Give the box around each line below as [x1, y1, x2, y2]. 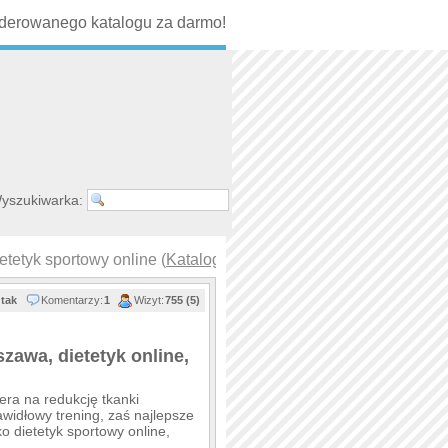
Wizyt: [134, 294, 164, 306]
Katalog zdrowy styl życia [166, 251, 345, 268]
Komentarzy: [41, 294, 103, 306]
